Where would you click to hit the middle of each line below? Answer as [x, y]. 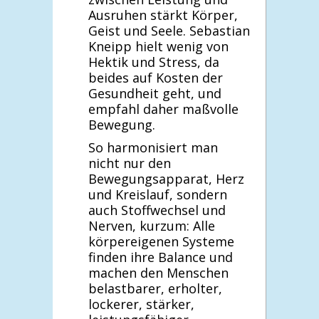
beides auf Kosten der [156, 77]
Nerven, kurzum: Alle [152, 225]
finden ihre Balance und [161, 257]
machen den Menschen [158, 272]
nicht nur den [130, 163]
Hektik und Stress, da [154, 62]
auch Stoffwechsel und [157, 210]
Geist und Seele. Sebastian [169, 30]
